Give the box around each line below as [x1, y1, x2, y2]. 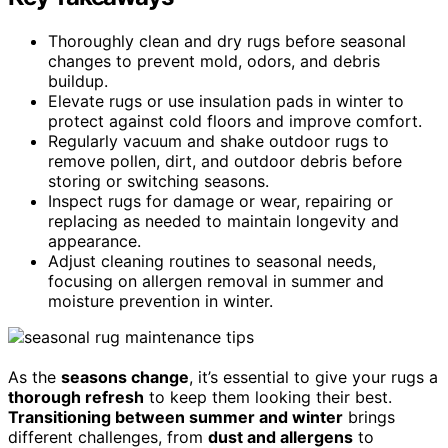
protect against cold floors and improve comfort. [48, 110, 422, 131]
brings [343, 406, 395, 427]
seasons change [61, 366, 189, 387]
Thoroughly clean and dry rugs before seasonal [48, 30, 406, 51]
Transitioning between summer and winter [8, 406, 343, 427]
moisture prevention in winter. [48, 290, 273, 311]
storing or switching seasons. [48, 170, 269, 191]
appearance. [48, 230, 141, 251]
